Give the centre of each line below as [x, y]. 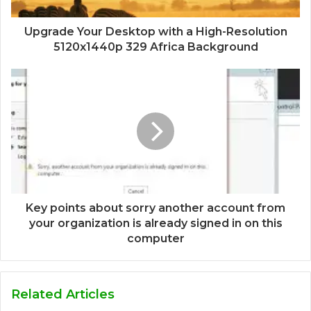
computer [155, 239]
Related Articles [63, 295]
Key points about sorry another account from [155, 208]
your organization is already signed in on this [155, 224]
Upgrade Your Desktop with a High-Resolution [155, 32]
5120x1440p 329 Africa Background [155, 47]
